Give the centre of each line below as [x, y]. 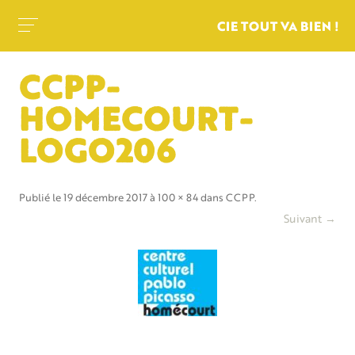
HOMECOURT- [136, 123]
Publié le [41, 198]
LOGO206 [97, 155]
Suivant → [310, 219]
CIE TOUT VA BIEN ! [278, 28]
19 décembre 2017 [105, 198]
